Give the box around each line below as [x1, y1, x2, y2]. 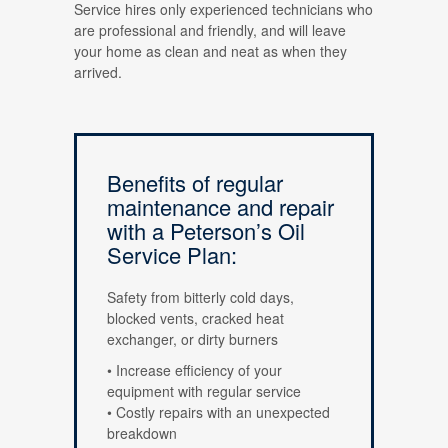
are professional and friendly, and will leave [74, 20, 346, 40]
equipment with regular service [107, 381, 301, 401]
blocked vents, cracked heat [107, 308, 284, 328]
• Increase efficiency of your [107, 360, 282, 380]
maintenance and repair [107, 191, 334, 222]
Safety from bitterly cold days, [107, 287, 294, 307]
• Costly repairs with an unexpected [107, 402, 330, 422]
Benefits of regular [107, 167, 283, 198]
